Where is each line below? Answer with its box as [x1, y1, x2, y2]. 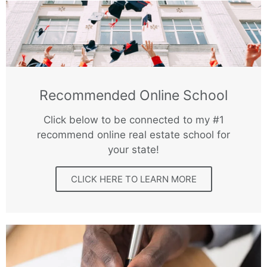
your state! [108, 144, 159, 156]
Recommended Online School [39, 87, 228, 104]
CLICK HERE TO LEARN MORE [70, 173, 197, 185]
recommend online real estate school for [37, 129, 230, 141]
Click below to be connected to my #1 [43, 114, 224, 126]
